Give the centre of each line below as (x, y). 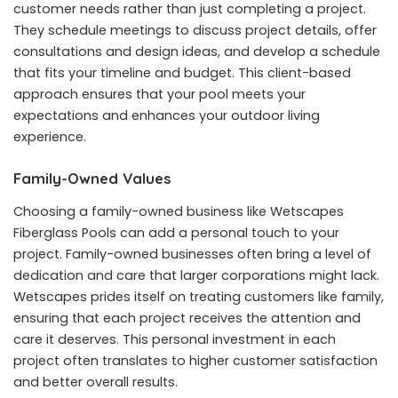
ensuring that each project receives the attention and (187, 318)
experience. (50, 136)
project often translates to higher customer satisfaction (195, 361)
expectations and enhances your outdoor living (167, 115)
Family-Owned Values (92, 178)
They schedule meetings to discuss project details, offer (195, 30)
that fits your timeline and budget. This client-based (182, 72)
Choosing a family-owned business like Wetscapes (179, 212)
